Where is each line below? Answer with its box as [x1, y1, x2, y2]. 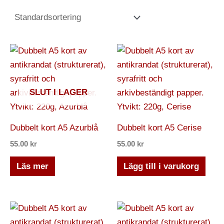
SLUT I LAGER [29, 87, 87, 97]
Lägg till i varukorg [123, 161, 199, 171]
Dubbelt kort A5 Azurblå [10, 122, 98, 132]
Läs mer [16, 161, 48, 171]
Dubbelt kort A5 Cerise [117, 122, 201, 132]
